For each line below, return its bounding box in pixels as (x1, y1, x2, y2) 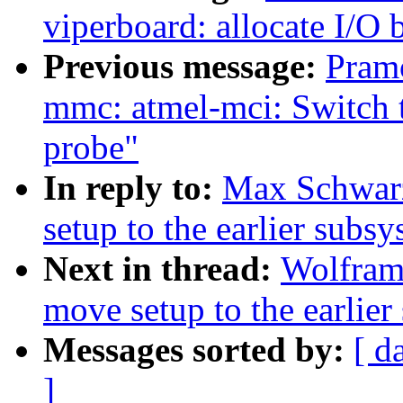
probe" (43, 128, 139, 167)
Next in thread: (43, 249, 281, 289)
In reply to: (43, 168, 222, 208)
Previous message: (43, 47, 326, 86)
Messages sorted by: (43, 330, 354, 370)
